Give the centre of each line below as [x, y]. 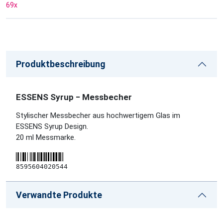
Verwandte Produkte [59, 195]
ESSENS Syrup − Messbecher [74, 97]
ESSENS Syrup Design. [52, 127]
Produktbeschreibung [61, 64]
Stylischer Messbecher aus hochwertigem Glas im [98, 116]
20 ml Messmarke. [46, 138]
